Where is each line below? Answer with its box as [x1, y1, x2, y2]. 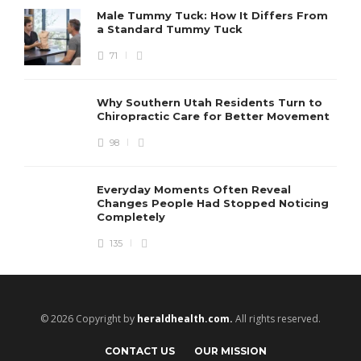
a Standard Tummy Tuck [97, 22, 246, 35]
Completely [97, 210, 168, 223]
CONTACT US [104, 344, 175, 357]
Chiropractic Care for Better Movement [97, 109, 333, 122]
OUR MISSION [193, 344, 267, 357]
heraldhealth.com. [137, 311, 233, 326]
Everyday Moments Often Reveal [97, 182, 291, 196]
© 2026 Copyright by [40, 311, 137, 326]
